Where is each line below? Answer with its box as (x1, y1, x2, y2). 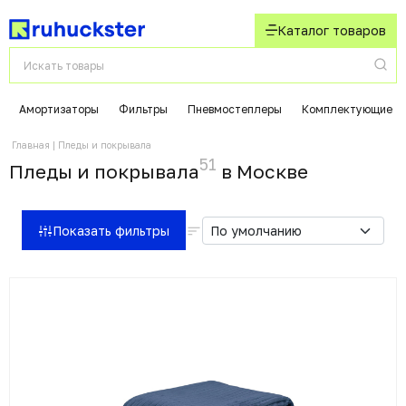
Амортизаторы (19, 102, 99, 116)
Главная (12, 140, 50, 150)
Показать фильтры (53, 222, 169, 238)
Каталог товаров (277, 23, 386, 38)
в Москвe (217, 159, 308, 183)
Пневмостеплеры (188, 102, 282, 116)
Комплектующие (302, 102, 392, 116)
